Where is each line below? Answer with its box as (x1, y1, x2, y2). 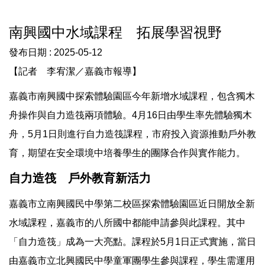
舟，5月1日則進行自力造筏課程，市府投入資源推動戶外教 (9, 129, 256, 139)
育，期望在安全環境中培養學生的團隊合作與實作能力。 (9, 148, 245, 158)
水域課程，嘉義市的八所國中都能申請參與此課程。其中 (9, 218, 245, 228)
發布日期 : (9, 47, 54, 57)
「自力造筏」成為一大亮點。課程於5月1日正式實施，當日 (9, 237, 256, 247)
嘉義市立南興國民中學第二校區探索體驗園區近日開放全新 (9, 199, 255, 209)
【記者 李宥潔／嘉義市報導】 (9, 66, 141, 76)
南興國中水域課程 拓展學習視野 (9, 24, 222, 40)
